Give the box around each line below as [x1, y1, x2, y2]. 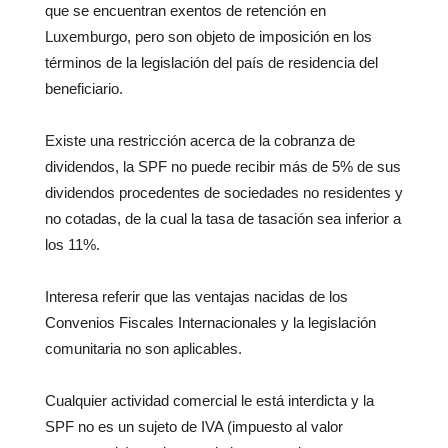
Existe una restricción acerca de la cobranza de [45, 132, 355, 150]
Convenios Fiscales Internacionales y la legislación [45, 314, 376, 332]
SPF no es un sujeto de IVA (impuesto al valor [45, 418, 343, 436]
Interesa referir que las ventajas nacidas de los [45, 288, 348, 306]
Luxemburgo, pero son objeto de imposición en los [45, 28, 372, 46]
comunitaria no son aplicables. [45, 340, 242, 358]
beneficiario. [45, 80, 123, 98]
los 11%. [45, 236, 100, 254]
